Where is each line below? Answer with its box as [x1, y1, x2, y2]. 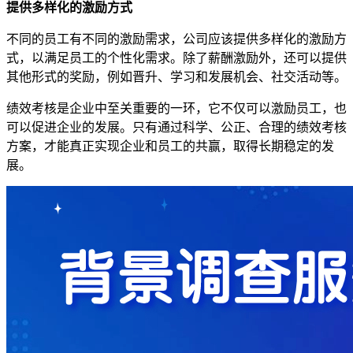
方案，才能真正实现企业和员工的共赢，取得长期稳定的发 [6, 139, 334, 153]
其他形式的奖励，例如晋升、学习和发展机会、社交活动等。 [6, 69, 347, 84]
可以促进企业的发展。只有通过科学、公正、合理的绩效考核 [6, 120, 347, 134]
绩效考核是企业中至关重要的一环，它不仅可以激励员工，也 [6, 101, 347, 115]
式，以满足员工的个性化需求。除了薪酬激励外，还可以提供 [6, 50, 347, 65]
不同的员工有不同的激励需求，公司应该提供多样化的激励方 [6, 32, 347, 46]
